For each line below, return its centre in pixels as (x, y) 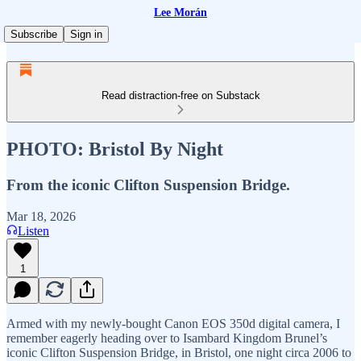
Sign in (86, 34)
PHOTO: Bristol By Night (115, 149)
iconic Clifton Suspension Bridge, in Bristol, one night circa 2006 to (179, 352)
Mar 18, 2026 (41, 216)
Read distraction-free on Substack (180, 95)
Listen (33, 230)
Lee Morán (180, 12)
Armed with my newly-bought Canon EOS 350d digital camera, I (173, 323)
